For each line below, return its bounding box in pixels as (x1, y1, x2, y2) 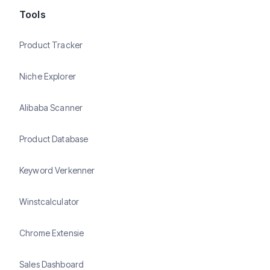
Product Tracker (19, 39, 83, 50)
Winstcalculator (19, 196, 80, 207)
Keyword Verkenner (19, 165, 95, 175)
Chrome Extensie (19, 227, 84, 238)
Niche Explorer (19, 71, 76, 81)
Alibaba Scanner (19, 102, 83, 113)
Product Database (19, 133, 89, 144)
